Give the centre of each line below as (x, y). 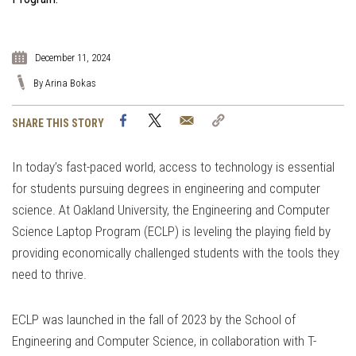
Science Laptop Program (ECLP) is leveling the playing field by (171, 232)
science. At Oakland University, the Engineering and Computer (171, 210)
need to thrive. (51, 275)
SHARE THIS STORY (58, 123)
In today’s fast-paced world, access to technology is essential (173, 167)
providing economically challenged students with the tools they (176, 253)
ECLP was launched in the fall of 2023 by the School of (154, 320)
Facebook (162, 120)
